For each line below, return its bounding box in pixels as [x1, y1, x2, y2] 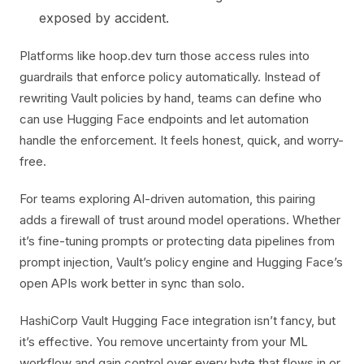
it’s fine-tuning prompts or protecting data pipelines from [19, 233, 335, 249]
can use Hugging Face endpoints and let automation [19, 111, 309, 127]
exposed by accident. [39, 10, 169, 26]
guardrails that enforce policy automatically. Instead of [19, 69, 321, 84]
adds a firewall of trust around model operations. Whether [19, 212, 340, 227]
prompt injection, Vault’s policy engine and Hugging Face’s [19, 254, 343, 270]
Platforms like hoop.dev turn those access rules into [19, 48, 310, 63]
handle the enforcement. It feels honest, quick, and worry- [19, 132, 344, 148]
